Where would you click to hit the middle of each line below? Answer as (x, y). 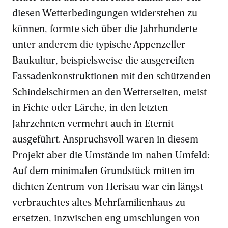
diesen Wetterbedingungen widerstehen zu (105, 12)
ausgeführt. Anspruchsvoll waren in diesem (105, 138)
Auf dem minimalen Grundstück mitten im (104, 170)
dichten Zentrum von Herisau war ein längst (108, 186)
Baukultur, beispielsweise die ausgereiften (103, 60)
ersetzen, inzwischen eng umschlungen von (106, 217)
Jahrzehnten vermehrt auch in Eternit (93, 123)
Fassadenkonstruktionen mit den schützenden (111, 75)
